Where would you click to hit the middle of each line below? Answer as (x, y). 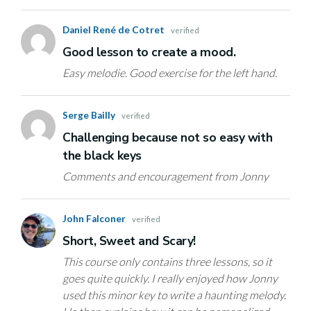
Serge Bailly (92, 116)
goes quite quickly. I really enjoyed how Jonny (170, 278)
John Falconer (97, 219)
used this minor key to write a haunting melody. (174, 295)
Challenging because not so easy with (168, 138)
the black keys (102, 156)
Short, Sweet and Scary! (129, 241)
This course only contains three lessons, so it (167, 262)
